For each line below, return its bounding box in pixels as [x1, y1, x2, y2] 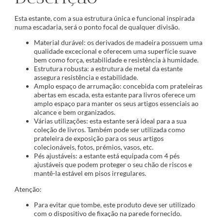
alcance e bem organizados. [34, 108, 115, 117]
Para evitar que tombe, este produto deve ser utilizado [34, 201, 195, 209]
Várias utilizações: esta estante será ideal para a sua [34, 117, 186, 125]
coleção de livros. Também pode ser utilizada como [34, 125, 185, 134]
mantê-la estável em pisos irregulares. [34, 169, 146, 178]
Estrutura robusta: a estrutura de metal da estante [34, 64, 183, 73]
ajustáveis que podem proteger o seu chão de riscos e [34, 160, 192, 169]
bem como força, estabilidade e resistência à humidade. [34, 56, 199, 64]
